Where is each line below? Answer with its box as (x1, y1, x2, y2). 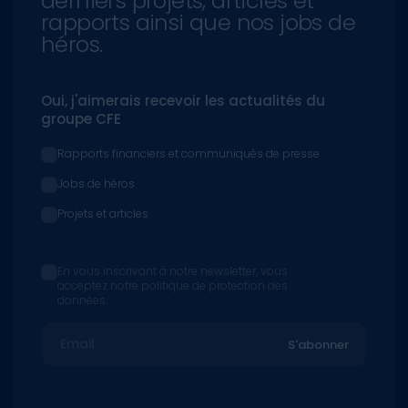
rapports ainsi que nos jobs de (41, 7, 355, 38)
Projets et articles (57, 206, 148, 222)
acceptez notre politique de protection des (57, 278, 288, 294)
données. (57, 292, 107, 309)
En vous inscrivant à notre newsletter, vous (57, 263, 288, 280)
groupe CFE (41, 109, 121, 129)
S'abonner (288, 335, 349, 353)
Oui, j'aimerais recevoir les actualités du (41, 91, 325, 111)
